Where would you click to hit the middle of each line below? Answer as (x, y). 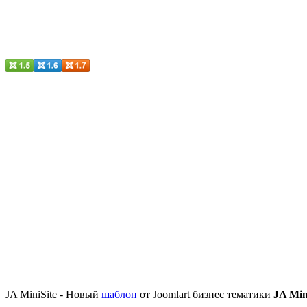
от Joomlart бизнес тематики (205, 294)
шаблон (119, 294)
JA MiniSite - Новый (53, 294)
